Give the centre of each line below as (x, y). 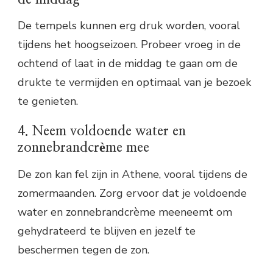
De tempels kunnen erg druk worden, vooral (129, 26)
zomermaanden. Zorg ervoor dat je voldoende (132, 193)
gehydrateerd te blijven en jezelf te (107, 231)
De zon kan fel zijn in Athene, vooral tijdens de (133, 174)
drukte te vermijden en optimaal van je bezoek (134, 83)
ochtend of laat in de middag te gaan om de (128, 64)
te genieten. (48, 101)
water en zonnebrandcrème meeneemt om (125, 212)
